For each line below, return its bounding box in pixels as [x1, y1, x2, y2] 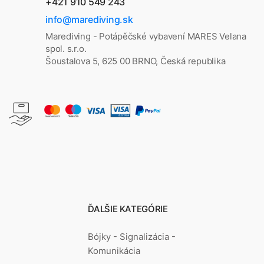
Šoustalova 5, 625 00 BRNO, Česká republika [45, 55, 226, 67]
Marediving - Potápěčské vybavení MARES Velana [45, 31, 246, 42]
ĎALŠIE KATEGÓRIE [88, 203, 168, 214]
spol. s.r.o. [45, 43, 87, 55]
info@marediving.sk [45, 14, 133, 26]
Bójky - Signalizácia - [88, 230, 176, 242]
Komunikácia [88, 245, 141, 256]
